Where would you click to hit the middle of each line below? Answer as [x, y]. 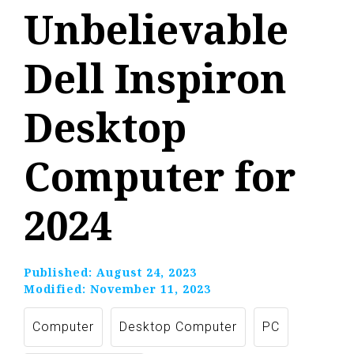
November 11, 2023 [151, 289]
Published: [60, 273]
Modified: [57, 289]
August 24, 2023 [147, 273]
